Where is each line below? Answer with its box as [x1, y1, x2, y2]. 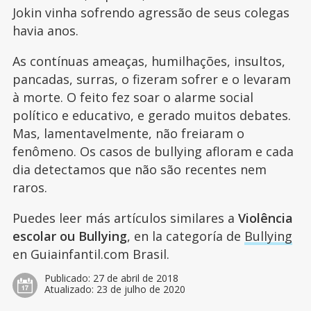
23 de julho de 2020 [96, 282, 185, 296]
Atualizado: [44, 282, 96, 296]
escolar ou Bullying [12, 227, 127, 244]
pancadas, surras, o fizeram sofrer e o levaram [12, 70, 291, 87]
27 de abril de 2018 [92, 271, 178, 285]
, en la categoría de [126, 227, 244, 244]
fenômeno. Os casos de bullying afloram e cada [12, 142, 294, 160]
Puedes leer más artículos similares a [12, 209, 238, 226]
